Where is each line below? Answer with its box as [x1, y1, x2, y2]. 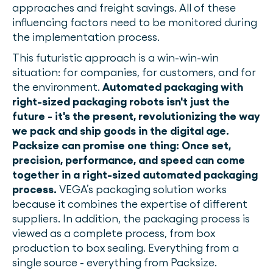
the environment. [12, 80, 102, 93]
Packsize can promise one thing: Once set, [12, 139, 231, 152]
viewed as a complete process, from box [12, 227, 215, 239]
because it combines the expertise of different [12, 197, 247, 210]
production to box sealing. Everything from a [12, 241, 239, 254]
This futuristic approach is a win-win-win [12, 51, 219, 64]
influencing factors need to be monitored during [12, 16, 257, 29]
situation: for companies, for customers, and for [12, 66, 256, 79]
